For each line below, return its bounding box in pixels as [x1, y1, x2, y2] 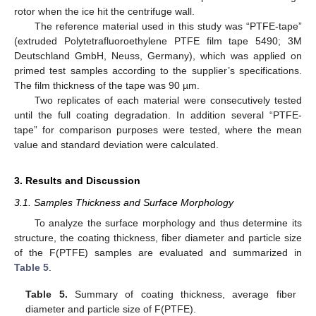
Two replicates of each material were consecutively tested [34, 95, 302, 107]
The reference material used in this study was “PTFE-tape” [34, 20, 302, 32]
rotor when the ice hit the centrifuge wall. [14, 6, 195, 18]
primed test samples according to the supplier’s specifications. [14, 65, 302, 77]
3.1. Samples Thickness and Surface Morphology [14, 197, 233, 209]
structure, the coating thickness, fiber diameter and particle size [14, 231, 302, 243]
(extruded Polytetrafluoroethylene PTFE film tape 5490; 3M [14, 35, 302, 47]
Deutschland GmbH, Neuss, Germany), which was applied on [14, 50, 302, 62]
